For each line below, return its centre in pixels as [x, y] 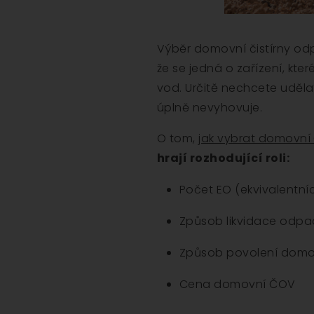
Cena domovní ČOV [238, 285]
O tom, [178, 139]
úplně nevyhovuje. [210, 108]
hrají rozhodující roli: [224, 158]
